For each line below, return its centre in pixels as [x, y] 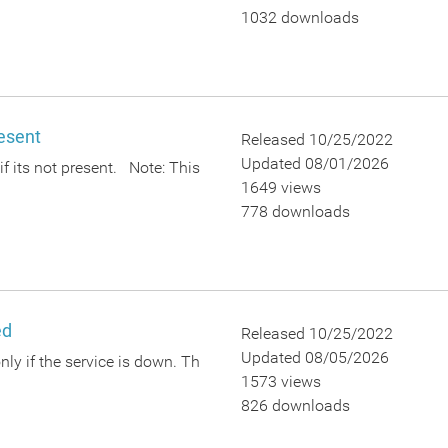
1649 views [280, 187]
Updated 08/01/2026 [314, 163]
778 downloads [295, 211]
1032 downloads [299, 17]
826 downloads [295, 405]
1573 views [280, 381]
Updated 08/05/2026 [314, 357]
